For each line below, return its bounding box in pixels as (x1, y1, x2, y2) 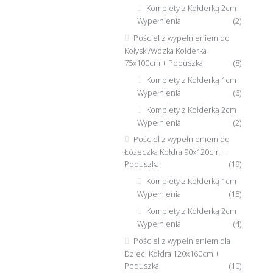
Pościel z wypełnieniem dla (133, 235, 230, 247)
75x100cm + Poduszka (124, 57, 203, 68)
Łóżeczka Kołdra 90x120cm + (124, 146, 226, 158)
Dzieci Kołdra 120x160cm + (124, 248, 219, 260)
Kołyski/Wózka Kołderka (124, 44, 207, 56)
